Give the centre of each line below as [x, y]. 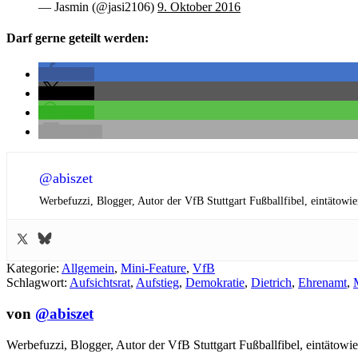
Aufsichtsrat [100, 283]
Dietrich [271, 283]
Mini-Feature [153, 268]
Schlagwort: [38, 283]
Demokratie [215, 283]
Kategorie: [34, 268]
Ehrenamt [322, 283]
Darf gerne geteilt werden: [78, 38]
